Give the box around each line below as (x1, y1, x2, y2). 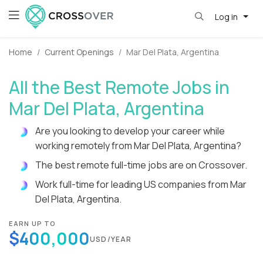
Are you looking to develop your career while (35, 124, 225, 138)
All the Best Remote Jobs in (9, 75, 230, 100)
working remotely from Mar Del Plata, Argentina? (35, 139, 241, 153)
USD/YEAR (90, 234, 132, 245)
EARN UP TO (9, 219, 56, 228)
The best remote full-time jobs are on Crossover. (35, 159, 247, 172)
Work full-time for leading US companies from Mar (35, 178, 247, 191)
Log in (214, 11, 240, 22)
